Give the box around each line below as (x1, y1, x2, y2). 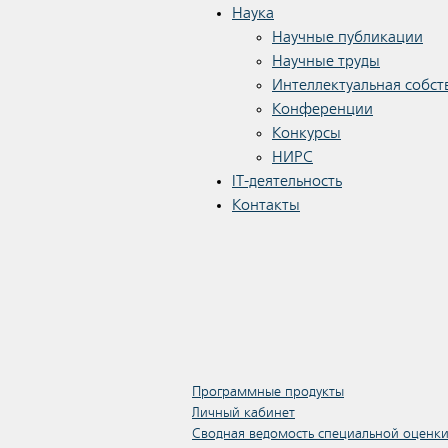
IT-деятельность (232, 172, 342, 190)
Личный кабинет (192, 405, 295, 420)
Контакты (232, 196, 300, 214)
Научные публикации (272, 28, 423, 46)
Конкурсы (272, 124, 341, 142)
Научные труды (272, 52, 380, 70)
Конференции (272, 100, 373, 118)
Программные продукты (192, 384, 344, 399)
